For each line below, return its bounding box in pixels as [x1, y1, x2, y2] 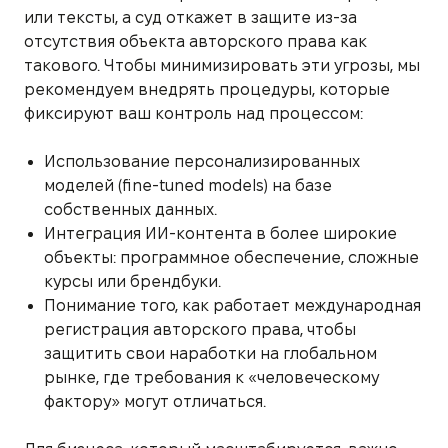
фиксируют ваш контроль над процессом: [24, 104, 363, 122]
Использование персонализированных [44, 152, 360, 170]
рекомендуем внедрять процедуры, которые [24, 80, 390, 98]
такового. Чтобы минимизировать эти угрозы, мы [24, 56, 420, 74]
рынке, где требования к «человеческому [44, 368, 379, 386]
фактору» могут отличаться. [44, 392, 266, 410]
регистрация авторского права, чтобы [44, 320, 356, 338]
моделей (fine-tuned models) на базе [44, 176, 332, 194]
